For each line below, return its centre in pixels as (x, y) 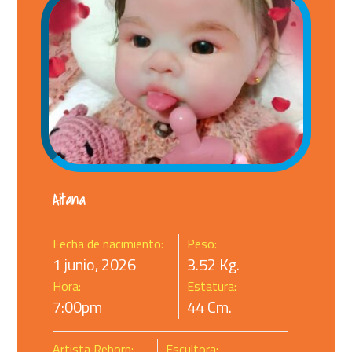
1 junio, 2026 (95, 264)
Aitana (69, 199)
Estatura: (212, 286)
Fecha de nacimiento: (108, 243)
